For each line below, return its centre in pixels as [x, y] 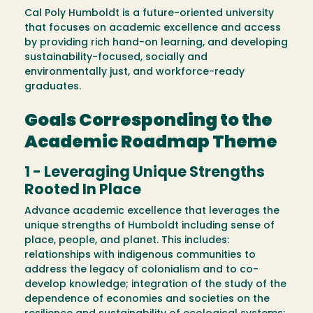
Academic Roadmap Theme [151, 144]
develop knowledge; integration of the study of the [155, 285]
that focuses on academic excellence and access [153, 28]
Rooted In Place [83, 191]
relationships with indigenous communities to [140, 256]
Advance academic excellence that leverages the [152, 212]
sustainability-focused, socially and [116, 57]
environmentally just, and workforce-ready [134, 72]
